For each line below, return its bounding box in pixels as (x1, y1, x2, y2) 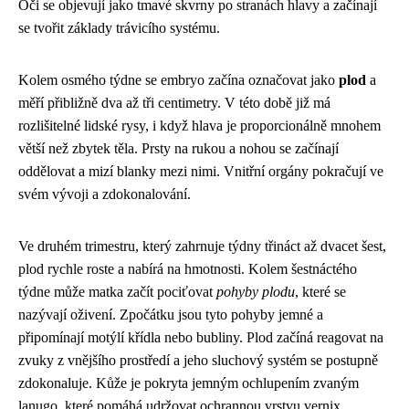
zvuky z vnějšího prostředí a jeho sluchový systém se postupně (18, 352, 378, 369)
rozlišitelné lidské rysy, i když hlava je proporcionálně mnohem (18, 118, 381, 134)
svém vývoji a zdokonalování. (18, 186, 191, 203)
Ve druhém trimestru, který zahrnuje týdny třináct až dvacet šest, (18, 238, 386, 255)
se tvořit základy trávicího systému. (18, 20, 220, 37)
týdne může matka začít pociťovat (18, 284, 216, 300)
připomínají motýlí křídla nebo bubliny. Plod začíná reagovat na (18, 330, 383, 346)
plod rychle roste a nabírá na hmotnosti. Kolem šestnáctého (18, 261, 357, 278)
